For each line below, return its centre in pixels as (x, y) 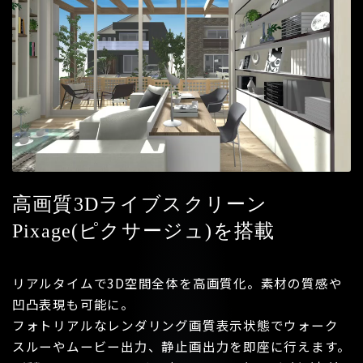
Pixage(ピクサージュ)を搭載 (143, 231)
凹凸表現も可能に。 (73, 304)
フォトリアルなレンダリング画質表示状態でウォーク (175, 325)
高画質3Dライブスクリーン (140, 204)
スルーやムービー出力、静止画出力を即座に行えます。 (181, 346)
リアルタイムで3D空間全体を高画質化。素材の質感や (177, 283)
